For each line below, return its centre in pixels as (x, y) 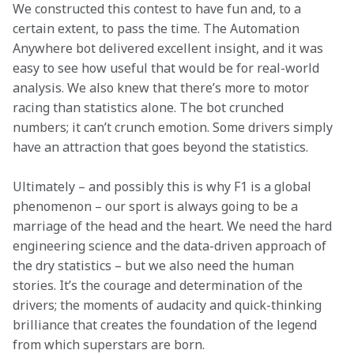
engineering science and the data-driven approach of (171, 246)
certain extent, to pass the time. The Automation (158, 28)
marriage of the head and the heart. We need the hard (174, 226)
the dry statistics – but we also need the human (155, 265)
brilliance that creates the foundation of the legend (166, 325)
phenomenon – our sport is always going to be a (157, 206)
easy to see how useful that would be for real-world (168, 68)
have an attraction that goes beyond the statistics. (160, 147)
